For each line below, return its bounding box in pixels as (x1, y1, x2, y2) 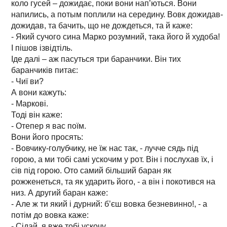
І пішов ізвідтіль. (11, 43, 72, 52)
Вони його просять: (11, 132, 83, 141)
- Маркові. (11, 99, 48, 108)
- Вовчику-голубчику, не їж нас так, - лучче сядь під (11, 143, 198, 153)
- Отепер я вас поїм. (11, 121, 86, 130)
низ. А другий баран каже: (11, 188, 108, 197)
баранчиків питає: (11, 65, 78, 74)
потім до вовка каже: (11, 210, 89, 219)
